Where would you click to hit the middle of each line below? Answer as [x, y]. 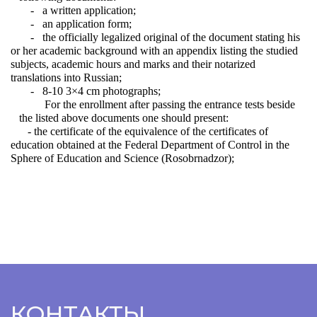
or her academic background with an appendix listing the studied [154, 51]
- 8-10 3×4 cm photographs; [94, 91]
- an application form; [78, 24]
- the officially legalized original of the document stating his [160, 37]
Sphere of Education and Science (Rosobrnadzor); [122, 158]
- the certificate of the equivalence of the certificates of [139, 131]
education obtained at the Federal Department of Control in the [150, 145]
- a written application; [75, 10]
